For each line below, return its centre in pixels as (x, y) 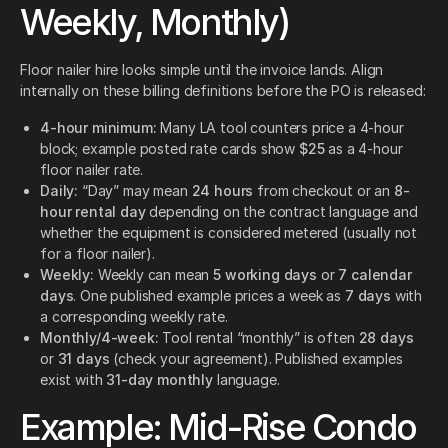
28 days (386, 338)
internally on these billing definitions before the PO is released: (223, 91)
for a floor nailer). (97, 254)
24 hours (222, 191)
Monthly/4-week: (99, 338)
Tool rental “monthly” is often (258, 338)
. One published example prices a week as (209, 296)
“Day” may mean (135, 191)
